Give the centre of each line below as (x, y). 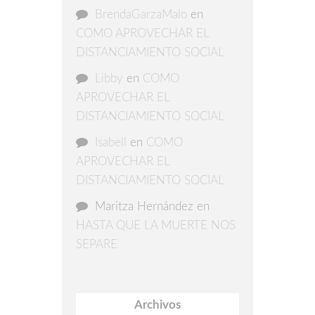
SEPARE (97, 244)
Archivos (157, 304)
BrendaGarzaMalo (141, 14)
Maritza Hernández (144, 206)
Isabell (111, 142)
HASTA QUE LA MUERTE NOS (156, 225)
